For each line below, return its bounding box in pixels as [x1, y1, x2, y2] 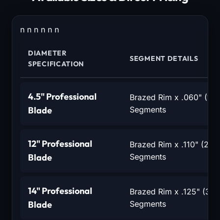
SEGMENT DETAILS [130, 54, 198, 63]
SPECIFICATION [28, 59, 84, 68]
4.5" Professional [28, 90, 97, 102]
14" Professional [28, 185, 92, 196]
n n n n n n [20, 24, 59, 34]
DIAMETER [28, 48, 67, 57]
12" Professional [28, 137, 92, 149]
